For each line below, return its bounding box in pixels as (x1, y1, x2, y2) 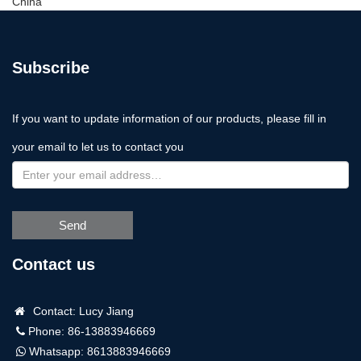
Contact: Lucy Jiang (27, 305, 134, 318)
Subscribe (12, 59, 89, 77)
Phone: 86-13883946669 (25, 325, 156, 338)
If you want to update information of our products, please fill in (12, 112, 326, 126)
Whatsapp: (26, 345, 87, 359)
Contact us (12, 255, 95, 274)
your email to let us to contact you (12, 140, 184, 154)
